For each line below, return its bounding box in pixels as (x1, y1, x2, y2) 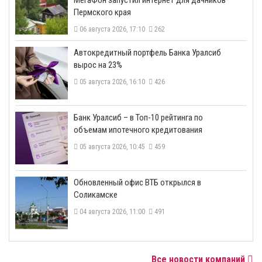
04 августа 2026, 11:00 (78, 207, 149, 216)
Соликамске (74, 189, 118, 200)
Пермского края (74, 6, 131, 18)
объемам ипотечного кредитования (74, 124, 202, 135)
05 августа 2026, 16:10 (78, 77, 149, 86)
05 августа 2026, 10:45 (78, 142, 149, 151)
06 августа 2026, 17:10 (78, 25, 149, 33)
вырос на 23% (74, 59, 122, 70)
